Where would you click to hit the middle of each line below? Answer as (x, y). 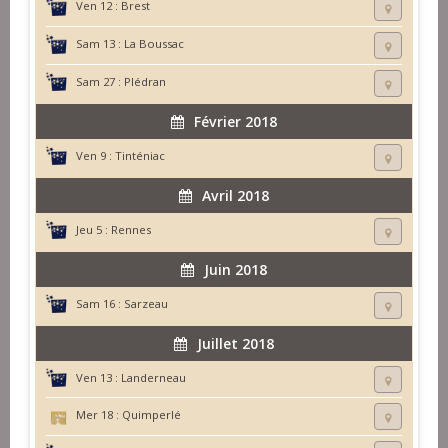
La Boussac (154, 43)
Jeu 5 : (92, 229)
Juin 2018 (235, 269)
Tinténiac (140, 155)
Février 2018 (235, 121)
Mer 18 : (97, 415)
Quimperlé (151, 415)
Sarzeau (146, 303)
